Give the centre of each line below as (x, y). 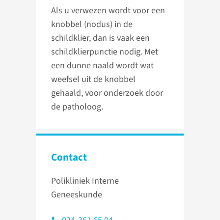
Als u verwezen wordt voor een (108, 11)
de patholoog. (77, 107)
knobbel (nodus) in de (92, 25)
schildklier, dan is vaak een (100, 38)
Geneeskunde (77, 195)
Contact (69, 157)
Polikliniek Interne (85, 181)
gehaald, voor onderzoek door (107, 93)
